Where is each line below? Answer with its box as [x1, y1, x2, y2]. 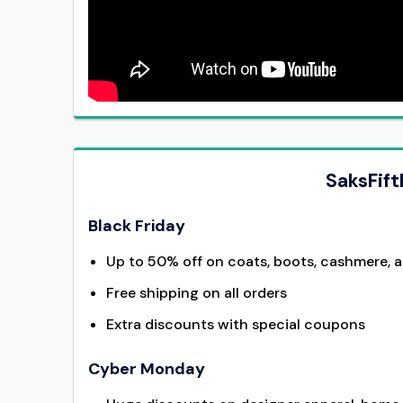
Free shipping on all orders [106, 283, 287, 303]
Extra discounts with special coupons [106, 315, 365, 335]
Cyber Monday [88, 358, 205, 381]
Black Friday [88, 215, 185, 237]
